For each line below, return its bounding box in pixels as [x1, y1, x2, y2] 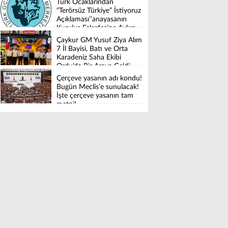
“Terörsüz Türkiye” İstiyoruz [56, 7, 141, 15]
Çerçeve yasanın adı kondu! [56, 75, 142, 82]
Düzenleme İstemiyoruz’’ [56, 33, 133, 41]
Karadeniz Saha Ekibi [56, 54, 121, 62]
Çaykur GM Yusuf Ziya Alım [56, 37, 142, 44]
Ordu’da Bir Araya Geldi [56, 63, 130, 70]
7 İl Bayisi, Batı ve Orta [56, 45, 128, 53]
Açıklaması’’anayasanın [56, 16, 127, 23]
